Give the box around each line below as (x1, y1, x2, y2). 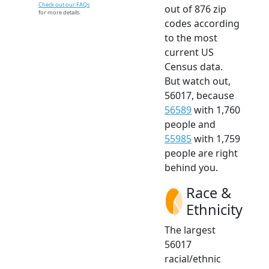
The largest (165, 223, 216, 237)
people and (165, 118, 216, 131)
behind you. (165, 161, 218, 175)
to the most (165, 31, 217, 45)
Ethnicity (186, 200, 243, 220)
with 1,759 (192, 132, 240, 146)
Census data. (165, 60, 223, 74)
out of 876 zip (165, 2, 226, 16)
